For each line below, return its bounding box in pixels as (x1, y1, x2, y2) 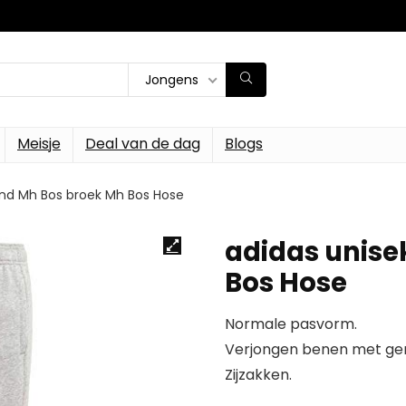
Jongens (145, 70, 198, 89)
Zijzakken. (225, 364, 292, 385)
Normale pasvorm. (225, 314, 357, 334)
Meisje (17, 133, 61, 154)
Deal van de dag (85, 133, 200, 154)
